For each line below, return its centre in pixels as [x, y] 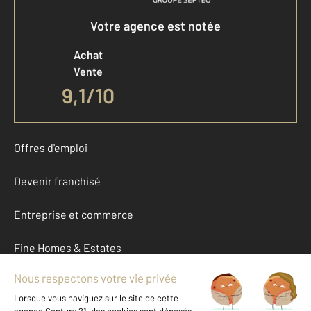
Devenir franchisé [57, 181]
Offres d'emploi [51, 148]
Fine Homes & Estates [68, 248]
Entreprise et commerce [74, 215]
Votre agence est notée [155, 26]
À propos [36, 281]
